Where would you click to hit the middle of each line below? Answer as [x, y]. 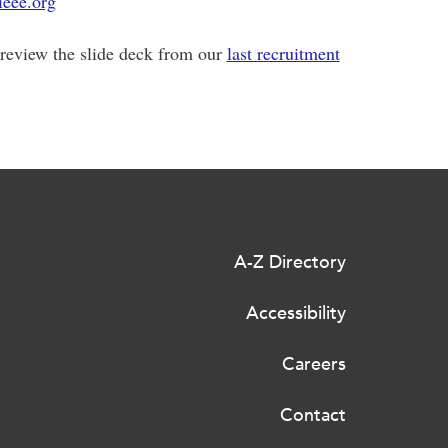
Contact [313, 415]
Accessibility [296, 313]
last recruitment [283, 53]
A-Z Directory [290, 262]
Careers [314, 364]
